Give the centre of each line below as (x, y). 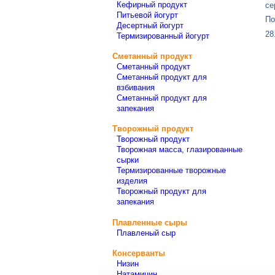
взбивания (135, 87)
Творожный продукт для (161, 192)
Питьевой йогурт (147, 15)
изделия (132, 181)
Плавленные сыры (150, 222)
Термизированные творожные (171, 171)
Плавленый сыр (146, 233)
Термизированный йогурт (163, 36)
